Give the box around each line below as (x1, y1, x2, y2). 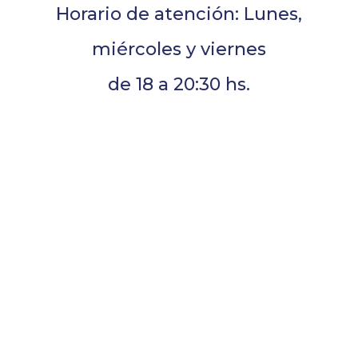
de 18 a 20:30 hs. (107, 73, 250, 95)
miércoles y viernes (91, 38, 266, 60)
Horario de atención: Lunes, (55, 2, 302, 25)
